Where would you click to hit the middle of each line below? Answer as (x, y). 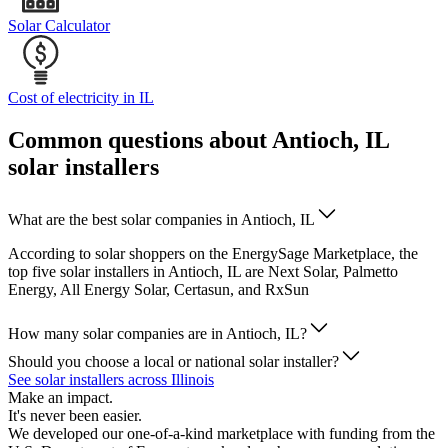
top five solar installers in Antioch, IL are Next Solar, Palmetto (203, 272)
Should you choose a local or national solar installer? (173, 362)
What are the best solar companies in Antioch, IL (161, 220)
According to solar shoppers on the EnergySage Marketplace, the (213, 254)
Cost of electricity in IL (81, 98)
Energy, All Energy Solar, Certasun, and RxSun (158, 290)
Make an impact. (60, 398)
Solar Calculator (59, 26)
